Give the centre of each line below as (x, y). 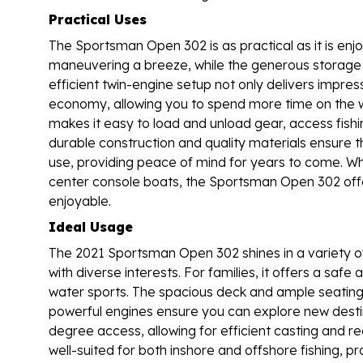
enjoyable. (80, 201)
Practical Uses (98, 19)
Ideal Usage (91, 226)
